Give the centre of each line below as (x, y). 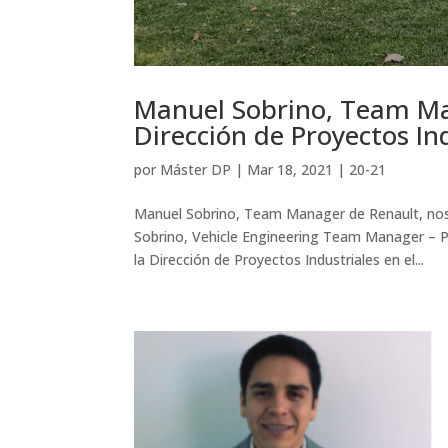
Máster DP (196, 170)
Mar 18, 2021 (290, 170)
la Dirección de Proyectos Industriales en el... (279, 260)
